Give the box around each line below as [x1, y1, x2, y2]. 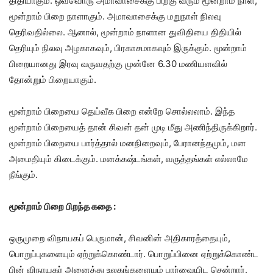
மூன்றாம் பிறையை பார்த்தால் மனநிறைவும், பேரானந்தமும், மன [9, 137, 246, 149]
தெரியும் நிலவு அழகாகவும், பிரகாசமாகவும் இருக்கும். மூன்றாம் [9, 42, 247, 54]
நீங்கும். [9, 169, 38, 180]
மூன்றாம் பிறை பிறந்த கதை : [9, 200, 116, 212]
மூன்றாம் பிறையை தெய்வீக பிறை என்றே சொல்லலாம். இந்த [9, 105, 235, 117]
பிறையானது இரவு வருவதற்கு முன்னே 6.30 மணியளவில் [9, 58, 227, 69]
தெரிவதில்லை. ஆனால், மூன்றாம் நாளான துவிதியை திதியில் [9, 26, 241, 38]
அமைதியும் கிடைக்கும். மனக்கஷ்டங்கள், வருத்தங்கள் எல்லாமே [9, 153, 248, 165]
